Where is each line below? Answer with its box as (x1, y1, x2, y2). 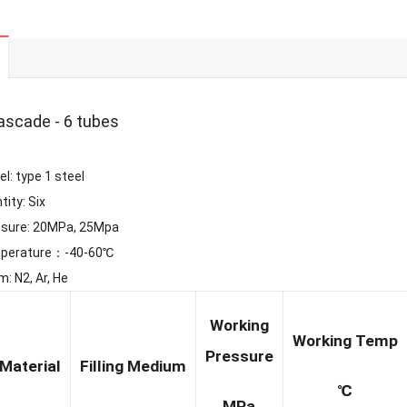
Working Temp (292, 331, 398, 350)
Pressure (204, 346, 273, 365)
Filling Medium (79, 356, 186, 375)
